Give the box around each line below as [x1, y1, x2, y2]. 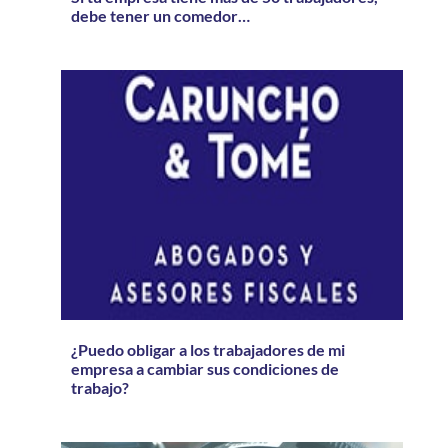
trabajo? [70, 377, 129, 397]
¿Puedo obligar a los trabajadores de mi [70, 339, 345, 359]
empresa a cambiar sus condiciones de [70, 358, 339, 378]
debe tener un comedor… [70, 5, 250, 25]
